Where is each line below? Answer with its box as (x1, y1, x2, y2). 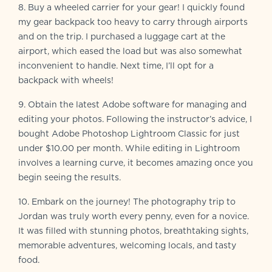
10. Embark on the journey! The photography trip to (18, 195, 236, 208)
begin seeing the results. (18, 171, 121, 183)
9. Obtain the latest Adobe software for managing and (18, 98, 246, 110)
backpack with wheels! (18, 73, 114, 86)
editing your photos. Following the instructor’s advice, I (18, 112, 252, 125)
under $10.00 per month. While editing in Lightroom (18, 141, 240, 154)
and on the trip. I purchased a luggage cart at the (18, 30, 225, 42)
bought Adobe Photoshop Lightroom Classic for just (18, 127, 240, 140)
